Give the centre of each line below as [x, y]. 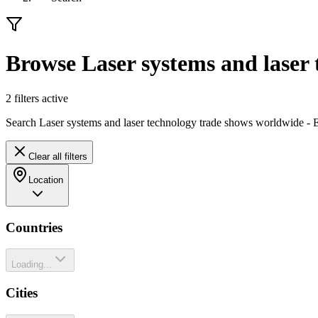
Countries [34, 227]
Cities [22, 293]
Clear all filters [58, 156]
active [54, 98]
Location [46, 180]
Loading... [32, 265]
